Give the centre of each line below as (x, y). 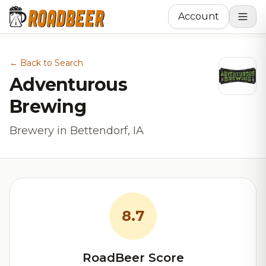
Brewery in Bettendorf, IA (77, 131)
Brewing (48, 107)
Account (199, 16)
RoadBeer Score (133, 258)
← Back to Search (46, 63)
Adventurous (68, 85)
